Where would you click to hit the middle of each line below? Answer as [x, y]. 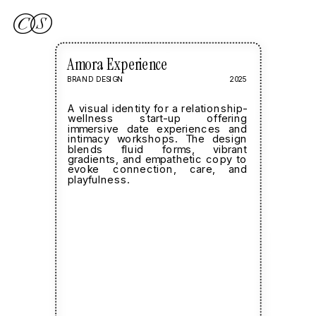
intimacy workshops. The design [157, 139]
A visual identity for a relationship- [157, 108]
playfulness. [98, 180]
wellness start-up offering [157, 119]
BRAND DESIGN [95, 79]
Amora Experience [117, 64]
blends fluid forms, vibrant [157, 149]
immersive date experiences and [157, 129]
